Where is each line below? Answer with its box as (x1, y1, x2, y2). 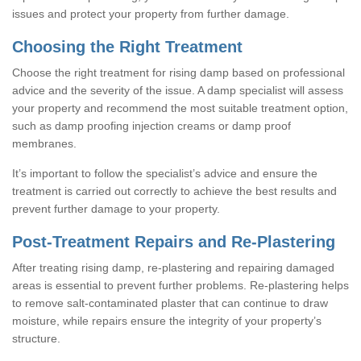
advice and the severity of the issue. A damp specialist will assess (12, 83, 343, 97)
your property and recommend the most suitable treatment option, (12, 101, 348, 114)
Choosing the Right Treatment (12, 37, 243, 56)
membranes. (12, 136, 77, 150)
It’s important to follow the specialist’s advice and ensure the (12, 166, 317, 180)
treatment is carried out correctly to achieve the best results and (12, 184, 337, 197)
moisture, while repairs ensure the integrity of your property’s (12, 313, 322, 327)
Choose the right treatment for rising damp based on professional (12, 65, 345, 79)
